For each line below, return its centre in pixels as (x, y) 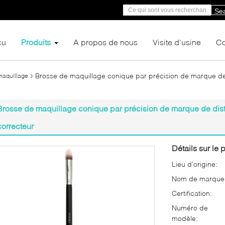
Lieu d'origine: (195, 164)
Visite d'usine (177, 42)
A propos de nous (105, 42)
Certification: (192, 193)
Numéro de (190, 208)
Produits (36, 42)
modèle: (185, 218)
